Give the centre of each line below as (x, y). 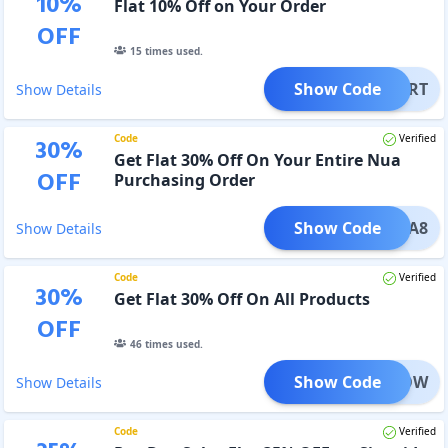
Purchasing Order (184, 179)
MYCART (395, 88)
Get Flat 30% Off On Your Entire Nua (257, 159)
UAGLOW (392, 381)
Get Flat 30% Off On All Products (241, 298)
